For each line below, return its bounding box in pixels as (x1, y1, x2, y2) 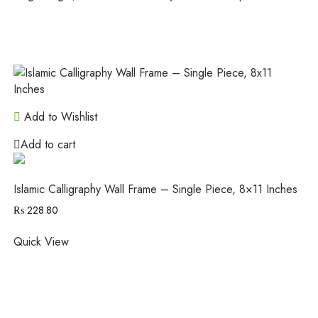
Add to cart (20, 136, 75, 153)
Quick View (13, 233, 69, 250)
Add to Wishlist (20, 108, 97, 125)
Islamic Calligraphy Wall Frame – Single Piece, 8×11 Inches (13, 180, 297, 197)
